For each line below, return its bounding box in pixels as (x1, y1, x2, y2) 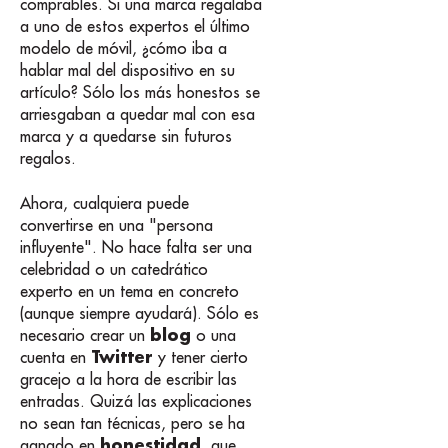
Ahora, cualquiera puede (20, 192, 189, 213)
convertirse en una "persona (20, 214, 213, 235)
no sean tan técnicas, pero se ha (20, 412, 245, 433)
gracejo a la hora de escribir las (20, 368, 237, 389)
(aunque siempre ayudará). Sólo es (20, 302, 259, 323)
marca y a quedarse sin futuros (20, 126, 232, 147)
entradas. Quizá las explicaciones (20, 390, 252, 411)
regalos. (20, 148, 76, 169)
